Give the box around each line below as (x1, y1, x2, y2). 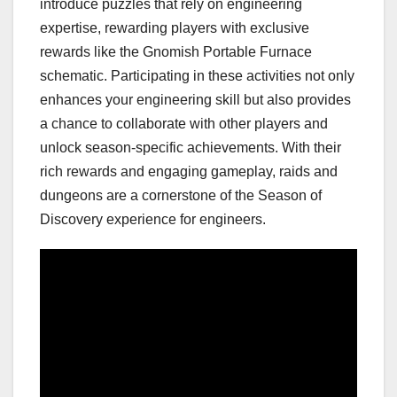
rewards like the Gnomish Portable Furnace (40, 43, 312, 59)
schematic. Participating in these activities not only (40, 67, 354, 83)
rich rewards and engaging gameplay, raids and (40, 163, 338, 179)
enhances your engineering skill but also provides (40, 91, 351, 107)
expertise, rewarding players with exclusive (40, 19, 309, 35)
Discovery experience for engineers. (40, 211, 266, 227)
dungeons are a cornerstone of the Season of (40, 187, 322, 203)
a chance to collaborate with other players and (40, 115, 328, 131)
